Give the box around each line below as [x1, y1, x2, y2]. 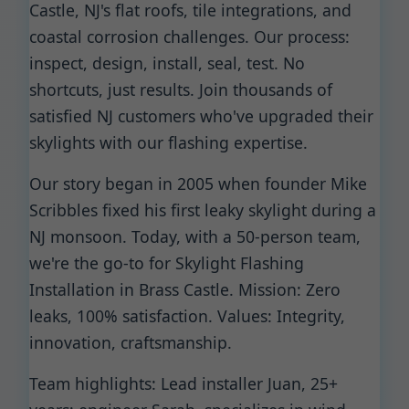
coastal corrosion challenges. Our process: [29, 26, 350, 47]
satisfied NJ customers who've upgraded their [29, 105, 373, 127]
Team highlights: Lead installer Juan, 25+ [29, 372, 338, 394]
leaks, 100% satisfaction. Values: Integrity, [29, 305, 345, 327]
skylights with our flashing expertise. [29, 131, 308, 153]
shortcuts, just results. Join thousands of [29, 79, 332, 100]
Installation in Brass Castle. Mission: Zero [29, 278, 341, 300]
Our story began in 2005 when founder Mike [29, 173, 367, 194]
